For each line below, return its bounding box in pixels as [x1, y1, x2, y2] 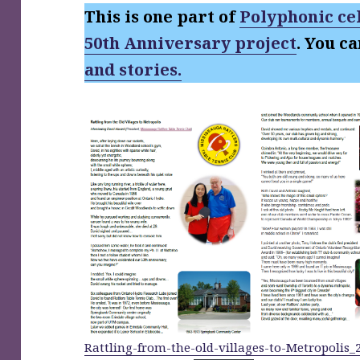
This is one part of [84, 6, 240, 28]
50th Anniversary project [84, 32, 297, 55]
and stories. [84, 59, 182, 81]
